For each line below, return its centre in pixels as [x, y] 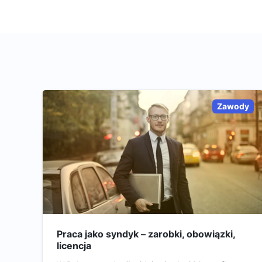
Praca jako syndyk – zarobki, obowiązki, [146, 234]
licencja [74, 245]
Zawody [233, 106]
